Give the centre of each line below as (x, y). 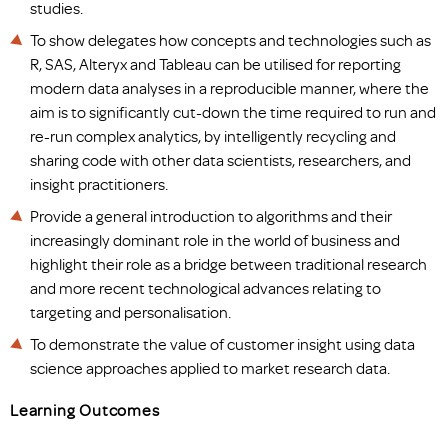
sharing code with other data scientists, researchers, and (220, 160)
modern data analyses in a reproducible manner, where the (229, 88)
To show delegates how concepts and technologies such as (230, 40)
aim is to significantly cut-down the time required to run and (233, 112)
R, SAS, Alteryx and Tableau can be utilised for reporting (215, 64)
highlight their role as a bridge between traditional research (228, 264)
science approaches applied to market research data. (210, 368)
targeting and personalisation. (130, 312)
